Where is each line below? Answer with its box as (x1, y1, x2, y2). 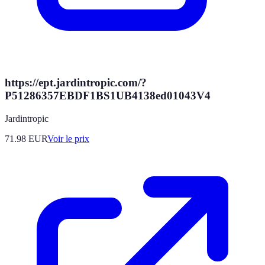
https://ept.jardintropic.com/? (5, 76, 147, 89)
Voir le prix (47, 133, 89, 144)
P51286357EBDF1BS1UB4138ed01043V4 (5, 89, 211, 102)
